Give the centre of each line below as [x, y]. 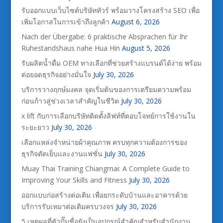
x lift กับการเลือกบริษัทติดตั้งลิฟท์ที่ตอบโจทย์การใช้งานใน [108, 115]
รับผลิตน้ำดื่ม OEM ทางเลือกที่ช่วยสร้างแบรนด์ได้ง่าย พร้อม [111, 63]
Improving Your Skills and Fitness [74, 180]
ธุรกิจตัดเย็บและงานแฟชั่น [62, 153]
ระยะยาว [35, 127]
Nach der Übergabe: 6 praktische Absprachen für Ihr [104, 36]
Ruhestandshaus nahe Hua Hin [70, 48]
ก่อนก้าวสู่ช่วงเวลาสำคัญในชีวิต [70, 101]
